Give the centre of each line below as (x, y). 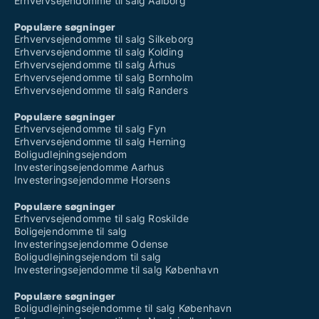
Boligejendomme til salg (71, 231)
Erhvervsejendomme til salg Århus (95, 64)
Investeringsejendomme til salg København (116, 270)
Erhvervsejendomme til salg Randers (101, 90)
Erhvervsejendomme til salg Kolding (99, 52)
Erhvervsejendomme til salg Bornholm (104, 77)
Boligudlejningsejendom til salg (88, 257)
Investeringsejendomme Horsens (92, 180)
